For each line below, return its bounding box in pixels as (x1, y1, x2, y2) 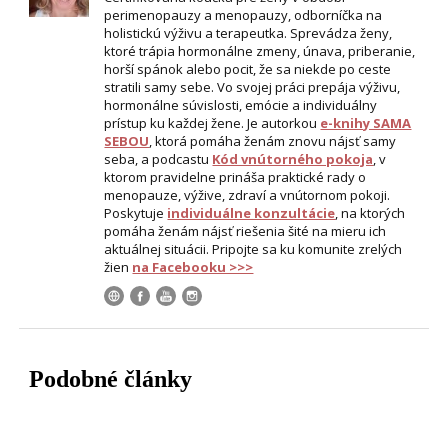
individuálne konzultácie (167, 204, 336, 223)
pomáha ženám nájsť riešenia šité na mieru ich (104, 222, 387, 241)
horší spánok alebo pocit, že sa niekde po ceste (104, 60, 392, 79)
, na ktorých (335, 204, 406, 223)
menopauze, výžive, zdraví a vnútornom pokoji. (104, 186, 391, 205)
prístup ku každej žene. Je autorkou (104, 114, 321, 133)
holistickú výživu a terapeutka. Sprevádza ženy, (104, 24, 393, 43)
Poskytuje (104, 204, 168, 223)
